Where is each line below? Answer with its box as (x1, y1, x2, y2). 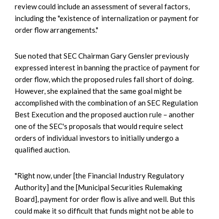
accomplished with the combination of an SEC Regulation (15, 98, 198, 107)
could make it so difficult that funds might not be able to (15, 206, 194, 215)
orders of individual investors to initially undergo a (15, 133, 179, 142)
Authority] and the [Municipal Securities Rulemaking (15, 182, 182, 192)
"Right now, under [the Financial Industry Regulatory (15, 171, 184, 180)
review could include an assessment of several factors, (15, 1, 190, 11)
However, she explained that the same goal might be (15, 86, 182, 95)
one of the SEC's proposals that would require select (15, 121, 183, 131)
